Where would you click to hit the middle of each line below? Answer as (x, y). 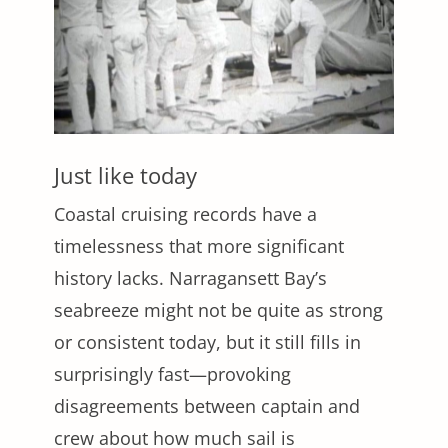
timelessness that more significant (199, 245)
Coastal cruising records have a (185, 213)
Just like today (125, 174)
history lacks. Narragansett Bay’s (190, 277)
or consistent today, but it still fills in (207, 341)
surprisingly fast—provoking (172, 373)
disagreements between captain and (207, 405)
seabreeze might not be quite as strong (218, 309)
